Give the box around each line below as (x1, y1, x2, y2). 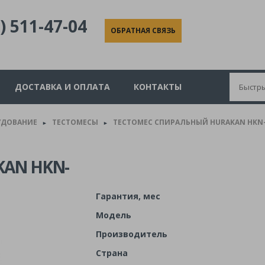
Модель (95, 209, 131, 221)
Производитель (95, 228, 167, 240)
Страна (95, 247, 128, 259)
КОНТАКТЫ (134, 81, 182, 93)
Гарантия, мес (95, 190, 160, 202)
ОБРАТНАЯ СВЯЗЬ (111, 25, 176, 35)
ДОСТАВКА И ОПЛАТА (15, 81, 110, 93)
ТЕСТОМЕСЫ (52, 117, 98, 128)
